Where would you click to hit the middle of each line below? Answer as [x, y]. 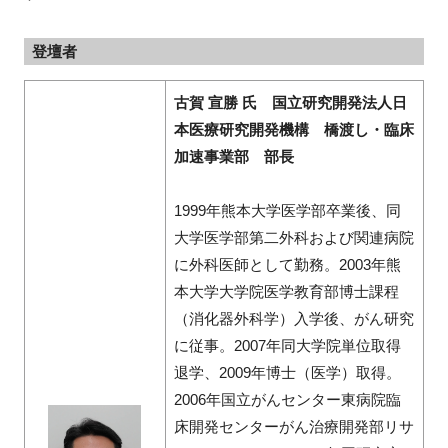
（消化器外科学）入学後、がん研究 [293, 319]
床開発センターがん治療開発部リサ [293, 427]
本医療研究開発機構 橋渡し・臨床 [293, 130]
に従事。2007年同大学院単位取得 [287, 346]
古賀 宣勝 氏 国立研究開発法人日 [290, 103]
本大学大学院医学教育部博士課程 [286, 292]
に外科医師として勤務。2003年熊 [287, 265]
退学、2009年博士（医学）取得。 [287, 373]
